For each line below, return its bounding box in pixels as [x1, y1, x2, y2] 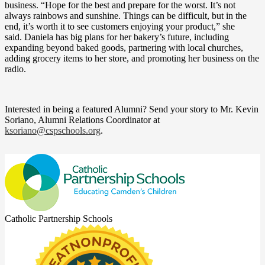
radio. [5, 64, 28, 75]
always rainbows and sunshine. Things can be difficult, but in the [5, 11, 247, 21]
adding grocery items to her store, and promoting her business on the [5, 53, 259, 64]
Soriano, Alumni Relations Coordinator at [5, 115, 160, 125]
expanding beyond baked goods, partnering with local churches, [5, 43, 243, 53]
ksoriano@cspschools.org [5, 125, 101, 136]
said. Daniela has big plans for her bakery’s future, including [5, 32, 229, 43]
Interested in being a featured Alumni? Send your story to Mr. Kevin [5, 104, 258, 115]
